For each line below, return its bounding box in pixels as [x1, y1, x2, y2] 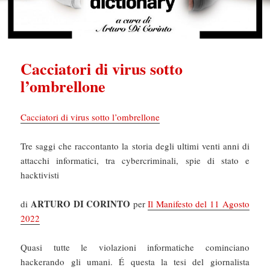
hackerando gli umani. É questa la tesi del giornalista [20, 256, 250, 268]
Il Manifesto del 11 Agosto [148, 198, 250, 210]
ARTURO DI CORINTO [31, 197, 131, 211]
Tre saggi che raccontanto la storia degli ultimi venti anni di [20, 140, 250, 152]
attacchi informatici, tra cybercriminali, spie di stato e [20, 154, 250, 167]
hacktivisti [20, 169, 60, 181]
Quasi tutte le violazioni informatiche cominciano [20, 241, 250, 254]
